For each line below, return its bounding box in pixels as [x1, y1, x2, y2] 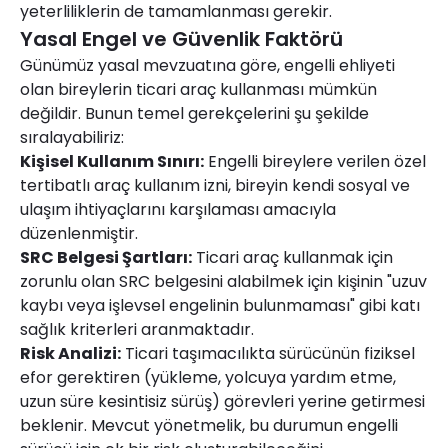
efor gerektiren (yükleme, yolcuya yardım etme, [20, 365, 396, 389]
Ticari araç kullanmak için [192, 245, 393, 269]
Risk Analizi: [20, 341, 121, 365]
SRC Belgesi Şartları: [20, 245, 192, 269]
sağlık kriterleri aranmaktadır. [20, 317, 254, 341]
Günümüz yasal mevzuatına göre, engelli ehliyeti [20, 53, 395, 77]
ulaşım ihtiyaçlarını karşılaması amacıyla [20, 197, 336, 221]
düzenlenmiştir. [20, 221, 138, 245]
